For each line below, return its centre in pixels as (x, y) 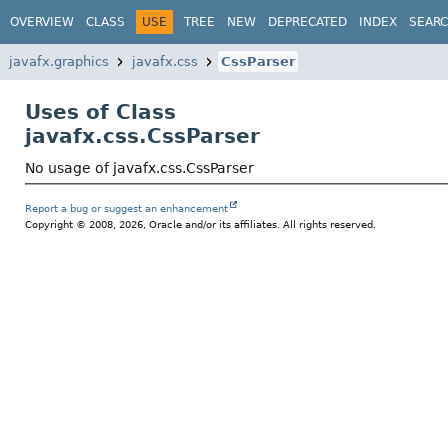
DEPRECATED (307, 21)
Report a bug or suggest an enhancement (126, 209)
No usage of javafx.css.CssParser (139, 168)
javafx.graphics (59, 61)
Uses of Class (100, 112)
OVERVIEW (42, 21)
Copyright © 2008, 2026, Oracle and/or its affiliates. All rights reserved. (200, 225)
